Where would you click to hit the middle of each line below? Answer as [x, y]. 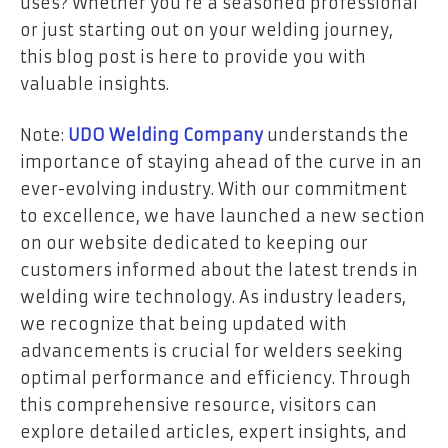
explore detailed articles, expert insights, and [213, 432]
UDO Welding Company [165, 135]
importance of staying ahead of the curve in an [221, 162]
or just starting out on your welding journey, [206, 29]
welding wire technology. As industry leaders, [213, 297]
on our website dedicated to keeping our [194, 243]
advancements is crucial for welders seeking [211, 351]
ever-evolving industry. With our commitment [213, 189]
